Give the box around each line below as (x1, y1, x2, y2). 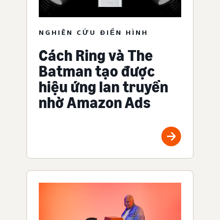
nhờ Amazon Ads (39, 93, 151, 112)
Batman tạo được (39, 62, 155, 81)
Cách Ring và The (39, 46, 153, 65)
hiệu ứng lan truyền (39, 78, 168, 97)
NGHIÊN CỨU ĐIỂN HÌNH (39, 28, 148, 37)
